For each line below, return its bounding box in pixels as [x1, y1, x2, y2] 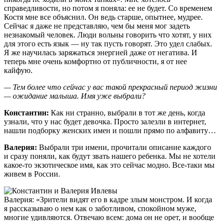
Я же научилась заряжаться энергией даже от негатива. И [4, 48, 197, 57]
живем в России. [4, 169, 60, 178]
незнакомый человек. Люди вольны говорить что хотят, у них [4, 30, 212, 39]
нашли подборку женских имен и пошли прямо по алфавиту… [4, 126, 216, 135]
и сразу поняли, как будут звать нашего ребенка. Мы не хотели [4, 151, 216, 160]
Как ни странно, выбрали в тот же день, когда [49, 108, 205, 117]
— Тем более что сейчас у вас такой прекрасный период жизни [4, 82, 217, 91]
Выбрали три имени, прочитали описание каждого [39, 143, 211, 151]
